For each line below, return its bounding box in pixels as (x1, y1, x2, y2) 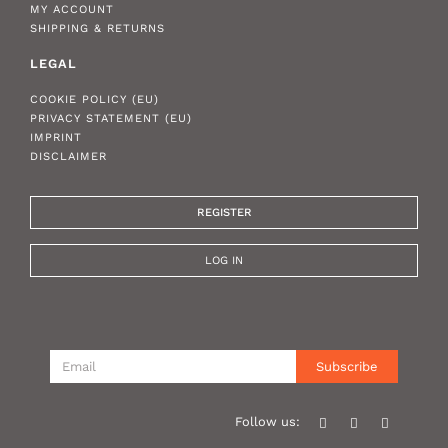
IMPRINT (30, 131, 82, 145)
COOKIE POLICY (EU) (30, 93, 159, 107)
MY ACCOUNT (30, 3, 114, 17)
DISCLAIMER (30, 150, 107, 164)
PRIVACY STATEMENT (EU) (30, 112, 192, 126)
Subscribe (315, 359, 378, 375)
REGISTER (196, 206, 252, 220)
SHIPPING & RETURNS (30, 22, 165, 36)
